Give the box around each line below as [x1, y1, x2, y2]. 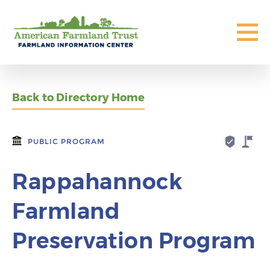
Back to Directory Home [12, 91, 145, 104]
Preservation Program [12, 227, 255, 254]
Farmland [12, 198, 120, 224]
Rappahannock [12, 168, 182, 195]
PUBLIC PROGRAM [27, 137, 105, 146]
